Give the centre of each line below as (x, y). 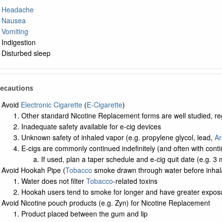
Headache (17, 9)
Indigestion (18, 42)
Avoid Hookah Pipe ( (33, 170)
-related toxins (135, 181)
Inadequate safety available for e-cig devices (91, 126)
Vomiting (15, 31)
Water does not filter (54, 181)
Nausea (13, 20)
